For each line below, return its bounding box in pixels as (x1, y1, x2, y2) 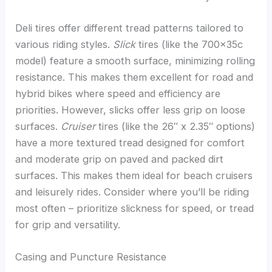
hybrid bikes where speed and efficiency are (15, 87, 221, 100)
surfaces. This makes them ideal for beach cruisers (15, 169, 253, 182)
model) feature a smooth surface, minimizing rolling (15, 55, 256, 67)
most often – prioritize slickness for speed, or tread (15, 202, 254, 215)
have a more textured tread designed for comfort (15, 137, 245, 149)
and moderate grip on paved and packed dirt (15, 153, 224, 166)
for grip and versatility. (15, 219, 121, 231)
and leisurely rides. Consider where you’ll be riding (15, 186, 250, 199)
